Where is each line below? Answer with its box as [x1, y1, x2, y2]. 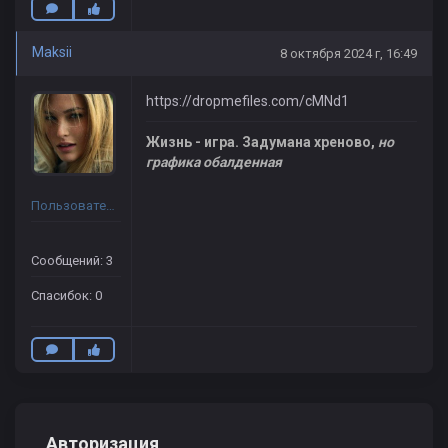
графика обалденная [146, 154, 282, 171]
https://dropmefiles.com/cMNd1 [146, 93, 349, 110]
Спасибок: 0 [31, 288, 102, 304]
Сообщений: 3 [31, 253, 113, 269]
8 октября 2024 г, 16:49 [280, 46, 417, 62]
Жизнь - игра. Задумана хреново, [146, 134, 378, 151]
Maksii [32, 44, 72, 61]
